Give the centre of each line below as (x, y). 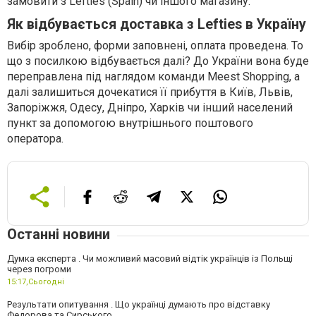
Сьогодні (46, 282)
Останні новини (59, 235)
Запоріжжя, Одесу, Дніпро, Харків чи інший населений (150, 108)
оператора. (35, 139)
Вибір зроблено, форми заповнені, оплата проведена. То (155, 46)
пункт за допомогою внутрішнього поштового (130, 123)
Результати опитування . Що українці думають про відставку (139, 305)
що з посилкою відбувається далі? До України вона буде (158, 61)
